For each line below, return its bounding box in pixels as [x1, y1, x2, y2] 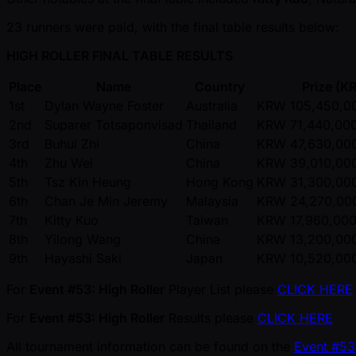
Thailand [186, 117, 237, 133]
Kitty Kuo [44, 212, 99, 228]
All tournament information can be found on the [6, 339, 294, 354]
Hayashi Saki [44, 250, 122, 266]
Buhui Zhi [44, 136, 99, 152]
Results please [164, 310, 257, 326]
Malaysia [186, 193, 238, 209]
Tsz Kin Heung [44, 174, 131, 190]
